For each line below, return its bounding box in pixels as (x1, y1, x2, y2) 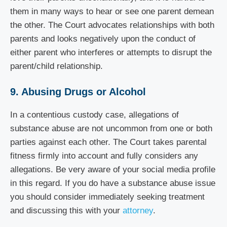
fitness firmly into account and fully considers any (10, 151, 198, 161)
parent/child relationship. (10, 61, 105, 71)
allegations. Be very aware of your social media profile (10, 165, 215, 174)
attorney (120, 206, 153, 215)
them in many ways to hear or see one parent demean (10, 6, 214, 16)
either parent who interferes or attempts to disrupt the (10, 47, 212, 57)
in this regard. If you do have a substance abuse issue (10, 178, 215, 188)
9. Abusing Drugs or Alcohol (10, 86, 146, 97)
